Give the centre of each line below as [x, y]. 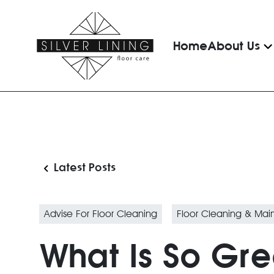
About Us [234, 45]
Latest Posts [85, 168]
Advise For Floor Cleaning [101, 214]
